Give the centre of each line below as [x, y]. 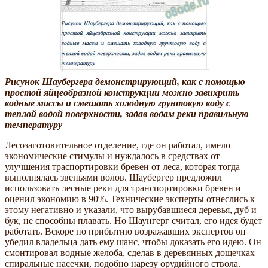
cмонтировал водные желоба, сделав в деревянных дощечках [130, 252]
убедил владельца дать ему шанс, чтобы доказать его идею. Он [133, 242]
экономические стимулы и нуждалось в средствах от [112, 156]
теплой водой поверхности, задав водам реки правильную [127, 114]
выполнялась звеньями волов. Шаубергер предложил [113, 177]
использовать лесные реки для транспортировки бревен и [123, 188]
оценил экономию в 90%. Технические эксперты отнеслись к [130, 199]
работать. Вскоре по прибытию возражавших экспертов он [125, 231]
